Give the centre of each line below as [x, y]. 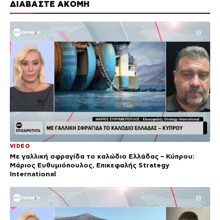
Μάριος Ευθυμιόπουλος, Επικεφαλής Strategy [90, 165]
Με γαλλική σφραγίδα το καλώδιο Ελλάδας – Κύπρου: [102, 156]
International [33, 174]
